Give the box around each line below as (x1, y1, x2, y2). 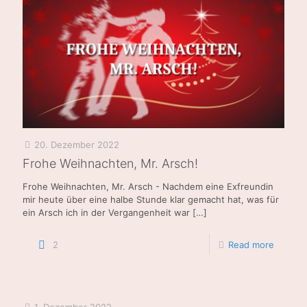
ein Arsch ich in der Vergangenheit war (23, 206, 190, 218)
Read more (228, 238, 274, 250)
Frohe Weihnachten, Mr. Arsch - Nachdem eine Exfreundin (23, 180, 273, 192)
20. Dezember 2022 (34, 138, 119, 150)
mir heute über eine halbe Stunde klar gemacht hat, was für (23, 193, 279, 205)
